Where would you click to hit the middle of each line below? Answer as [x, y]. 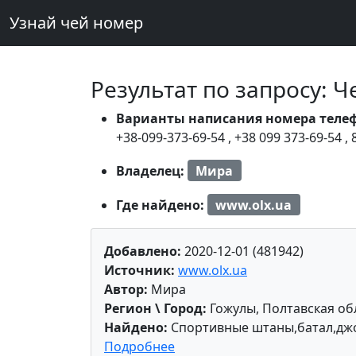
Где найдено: [162, 205]
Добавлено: [143, 252]
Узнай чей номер [76, 23]
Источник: [139, 271]
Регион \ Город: [155, 309]
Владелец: [152, 170]
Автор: [126, 290]
